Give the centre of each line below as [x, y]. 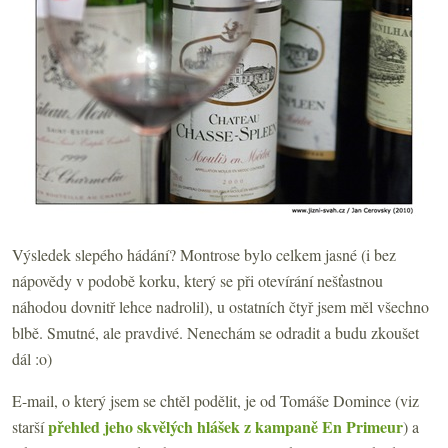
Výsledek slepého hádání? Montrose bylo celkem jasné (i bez [204, 254]
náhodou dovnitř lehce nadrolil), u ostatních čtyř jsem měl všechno [220, 306]
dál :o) [32, 358]
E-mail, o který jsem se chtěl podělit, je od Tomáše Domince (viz [215, 400]
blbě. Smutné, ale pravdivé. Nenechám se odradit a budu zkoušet [215, 332]
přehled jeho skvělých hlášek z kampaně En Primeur [225, 426]
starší [30, 426]
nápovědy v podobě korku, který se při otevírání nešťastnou [197, 280]
